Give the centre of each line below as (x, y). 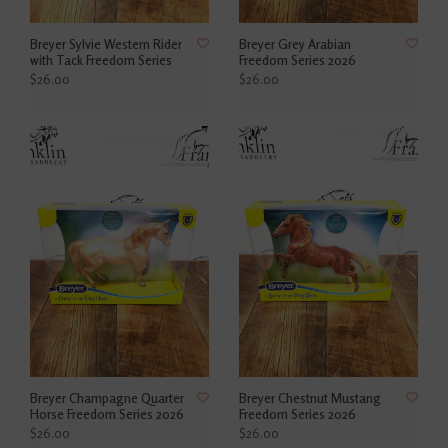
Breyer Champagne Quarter (107, 397)
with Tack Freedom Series (101, 59)
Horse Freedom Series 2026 (107, 413)
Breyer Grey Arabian (295, 43)
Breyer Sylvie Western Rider (106, 43)
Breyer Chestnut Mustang (310, 397)
